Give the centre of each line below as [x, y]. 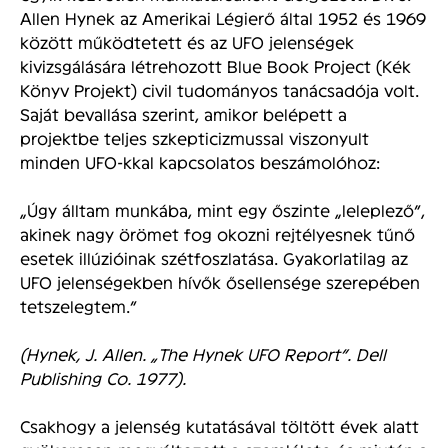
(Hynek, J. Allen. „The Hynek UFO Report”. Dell [203, 353]
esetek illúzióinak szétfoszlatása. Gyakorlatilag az [214, 257]
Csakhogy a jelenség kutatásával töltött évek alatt [219, 425]
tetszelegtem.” [78, 305]
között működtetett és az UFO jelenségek [187, 41]
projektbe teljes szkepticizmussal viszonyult [194, 137]
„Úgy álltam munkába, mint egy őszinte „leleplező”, [222, 209]
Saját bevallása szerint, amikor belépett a [183, 113]
